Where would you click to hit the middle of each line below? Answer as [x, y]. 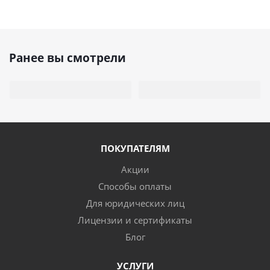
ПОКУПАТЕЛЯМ [135, 148]
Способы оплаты [135, 186]
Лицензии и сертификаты [135, 220]
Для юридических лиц [135, 203]
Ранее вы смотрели [67, 58]
